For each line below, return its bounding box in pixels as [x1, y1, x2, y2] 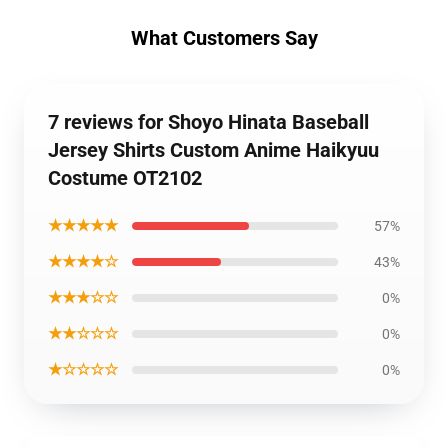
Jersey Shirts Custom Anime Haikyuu [48, 138, 379, 162]
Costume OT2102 [48, 166, 202, 190]
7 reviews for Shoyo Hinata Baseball [48, 110, 369, 134]
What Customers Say [130, 26, 318, 50]
